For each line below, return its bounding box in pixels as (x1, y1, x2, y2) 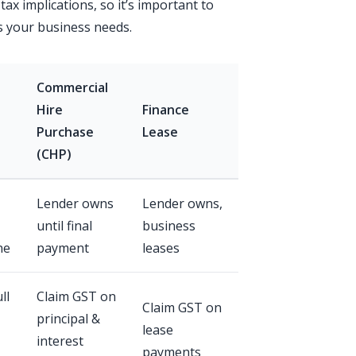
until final (37, 217, 92, 234)
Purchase (37, 123, 94, 141)
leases (142, 239, 180, 257)
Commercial (37, 79, 108, 96)
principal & (37, 310, 100, 327)
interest (37, 332, 83, 350)
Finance (142, 101, 189, 118)
